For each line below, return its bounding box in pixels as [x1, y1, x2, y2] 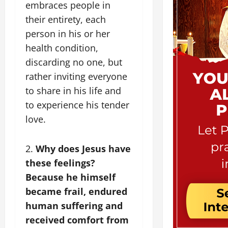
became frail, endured [25, 185, 127, 198]
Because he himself [25, 171, 116, 184]
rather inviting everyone [25, 70, 127, 83]
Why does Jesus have [36, 142, 131, 155]
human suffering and [25, 199, 123, 212]
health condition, [25, 42, 98, 54]
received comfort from [25, 214, 129, 226]
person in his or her [25, 27, 110, 40]
